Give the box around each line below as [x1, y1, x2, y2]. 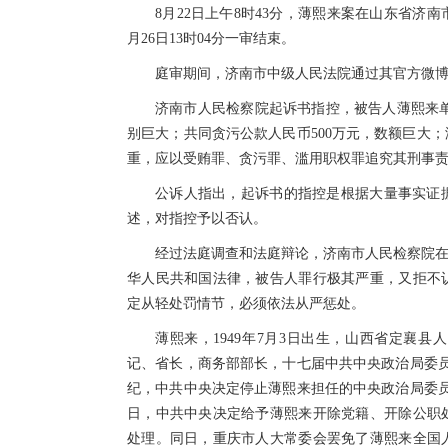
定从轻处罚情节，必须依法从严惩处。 [127, 296, 365, 311]
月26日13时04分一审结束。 [127, 31, 295, 46]
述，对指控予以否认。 [127, 211, 267, 226]
